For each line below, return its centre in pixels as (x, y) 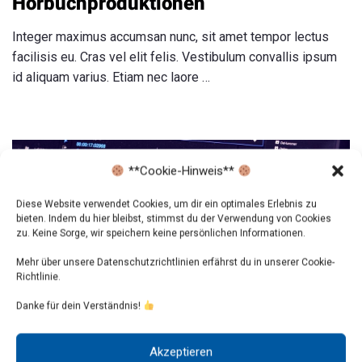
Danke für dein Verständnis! (80, 306)
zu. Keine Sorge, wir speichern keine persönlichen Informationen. (161, 233)
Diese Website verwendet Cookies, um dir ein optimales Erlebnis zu (166, 204)
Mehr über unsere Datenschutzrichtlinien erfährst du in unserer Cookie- (175, 262)
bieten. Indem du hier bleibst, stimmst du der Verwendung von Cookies (174, 219)
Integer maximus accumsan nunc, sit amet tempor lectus (170, 37)
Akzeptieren (181, 351)
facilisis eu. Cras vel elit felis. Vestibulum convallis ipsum (175, 57)
